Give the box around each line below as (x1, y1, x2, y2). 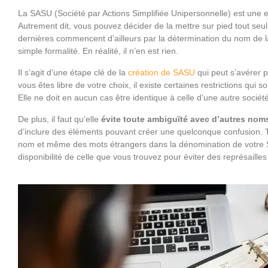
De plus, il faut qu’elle (18, 114, 101, 124)
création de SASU (128, 67, 195, 77)
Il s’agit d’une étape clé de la (18, 67, 128, 77)
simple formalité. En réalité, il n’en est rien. (18, 45, 178, 56)
